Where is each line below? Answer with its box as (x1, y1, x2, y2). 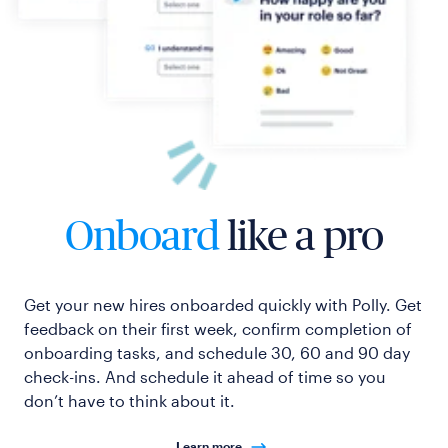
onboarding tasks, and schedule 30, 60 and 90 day (24, 343, 410, 363)
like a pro (227, 212, 383, 260)
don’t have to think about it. (24, 391, 235, 411)
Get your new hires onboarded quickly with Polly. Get (24, 295, 422, 315)
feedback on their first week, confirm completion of (24, 319, 412, 339)
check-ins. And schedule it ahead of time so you (24, 367, 386, 387)
